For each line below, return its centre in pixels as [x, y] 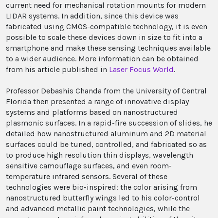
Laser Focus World [141, 69]
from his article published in [57, 69]
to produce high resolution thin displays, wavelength [100, 155]
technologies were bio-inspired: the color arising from [101, 187]
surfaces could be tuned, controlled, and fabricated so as [106, 144]
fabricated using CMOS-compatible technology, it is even [107, 27]
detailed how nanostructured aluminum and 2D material [106, 134]
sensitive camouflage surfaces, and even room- [89, 166]
